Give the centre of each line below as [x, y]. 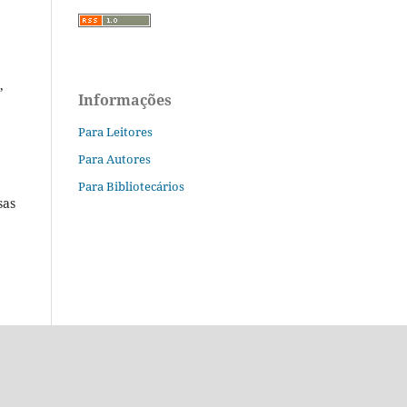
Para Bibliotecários [131, 186]
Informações [125, 99]
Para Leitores [115, 131]
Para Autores [114, 159]
